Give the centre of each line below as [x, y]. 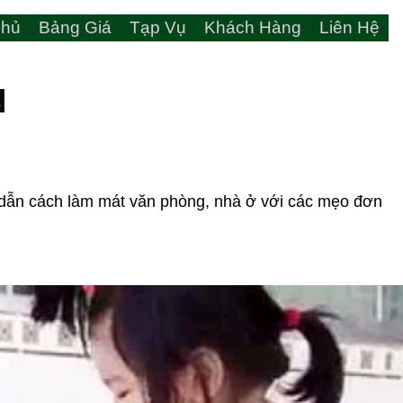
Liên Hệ [349, 27]
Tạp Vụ [158, 27]
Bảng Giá [75, 27]
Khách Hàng [253, 27]
